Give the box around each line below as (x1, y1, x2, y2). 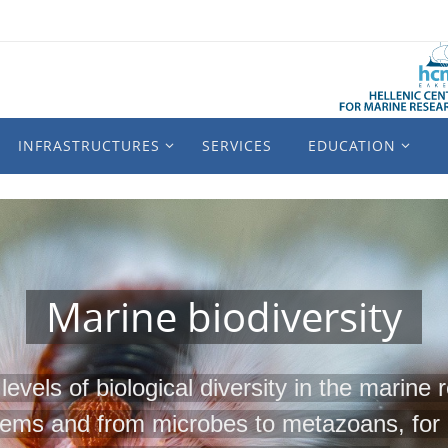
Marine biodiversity (46, 289, 402, 344)
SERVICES (202, 136, 272, 155)
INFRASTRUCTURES (18, 136, 160, 155)
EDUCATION (308, 136, 396, 155)
